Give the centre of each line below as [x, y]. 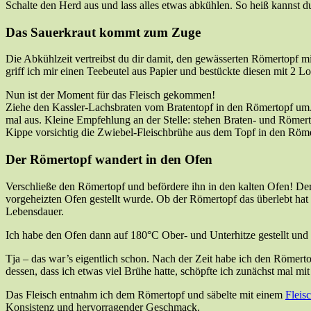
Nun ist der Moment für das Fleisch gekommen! [110, 95]
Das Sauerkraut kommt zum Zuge [103, 32]
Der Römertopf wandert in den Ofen [109, 159]
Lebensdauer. [35, 211]
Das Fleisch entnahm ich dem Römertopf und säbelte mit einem [145, 294]
